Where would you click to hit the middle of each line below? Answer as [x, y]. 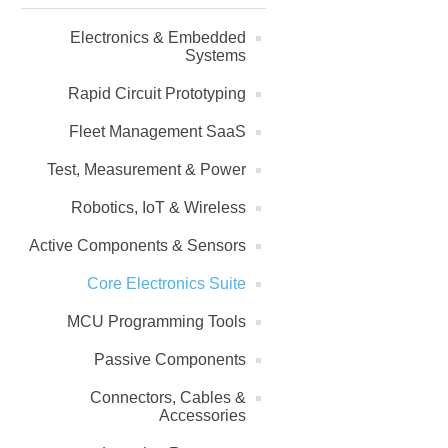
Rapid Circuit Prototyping [157, 94]
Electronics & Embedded [158, 38]
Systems [215, 56]
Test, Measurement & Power [146, 170]
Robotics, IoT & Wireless [158, 208]
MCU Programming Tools [156, 322]
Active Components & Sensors [137, 246]
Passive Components [170, 360]
